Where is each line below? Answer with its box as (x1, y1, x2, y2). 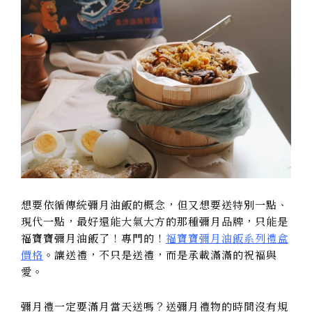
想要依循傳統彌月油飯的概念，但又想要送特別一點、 (21, 197, 288, 212)
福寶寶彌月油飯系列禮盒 (166, 231, 288, 246)
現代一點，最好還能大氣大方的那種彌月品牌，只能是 (21, 214, 288, 229)
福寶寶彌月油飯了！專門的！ (21, 231, 166, 246)
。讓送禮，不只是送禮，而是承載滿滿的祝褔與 (43, 247, 277, 263)
